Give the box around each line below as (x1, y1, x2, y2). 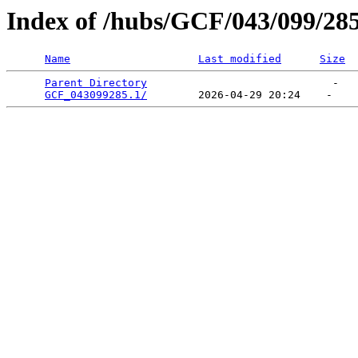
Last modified (198, 53, 281, 66)
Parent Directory (45, 77, 147, 89)
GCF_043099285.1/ (45, 89, 147, 101)
